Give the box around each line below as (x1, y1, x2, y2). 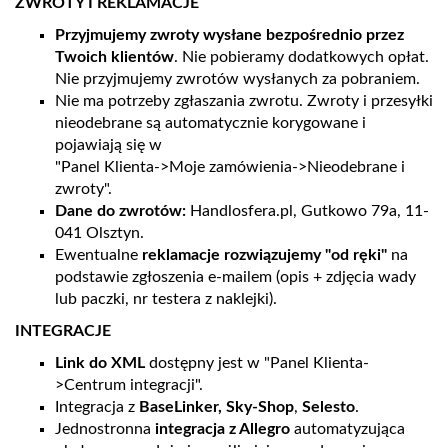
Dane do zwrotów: (55, 203, 186, 219)
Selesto (302, 399, 355, 415)
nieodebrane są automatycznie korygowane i (55, 115, 366, 131)
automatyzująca (290, 421, 405, 437)
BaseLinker (139, 399, 218, 415)
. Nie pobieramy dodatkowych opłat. (174, 49, 429, 65)
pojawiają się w (55, 137, 162, 153)
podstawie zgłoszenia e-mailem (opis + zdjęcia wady (55, 269, 416, 285)
